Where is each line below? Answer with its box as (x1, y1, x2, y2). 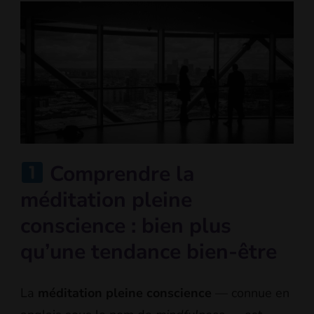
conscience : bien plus (20, 212, 231, 241)
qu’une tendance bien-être (20, 238, 277, 267)
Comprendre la (44, 160, 195, 189)
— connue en (212, 285, 289, 302)
